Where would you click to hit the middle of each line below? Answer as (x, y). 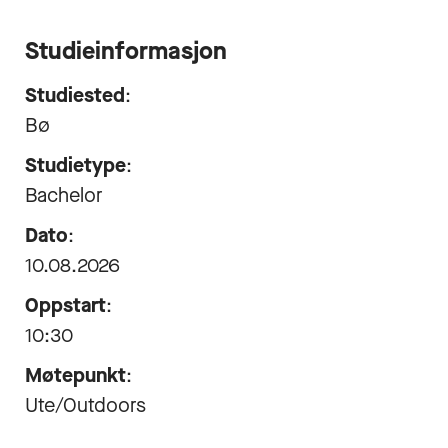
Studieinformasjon (126, 51)
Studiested (75, 95)
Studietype (75, 165)
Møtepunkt (75, 375)
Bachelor (64, 195)
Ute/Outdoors (85, 405)
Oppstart (65, 305)
